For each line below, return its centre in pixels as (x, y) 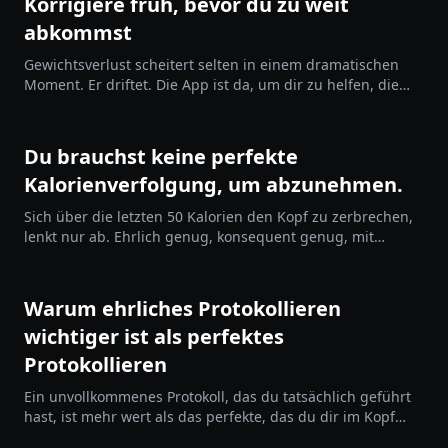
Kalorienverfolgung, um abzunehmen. (213, 184)
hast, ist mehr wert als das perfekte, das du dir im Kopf (209, 416)
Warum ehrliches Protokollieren (182, 308)
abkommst (78, 32)
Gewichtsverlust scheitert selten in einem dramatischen (211, 64)
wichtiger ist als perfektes (154, 336)
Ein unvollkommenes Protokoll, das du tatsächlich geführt (217, 396)
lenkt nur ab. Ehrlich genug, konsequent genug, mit (199, 236)
